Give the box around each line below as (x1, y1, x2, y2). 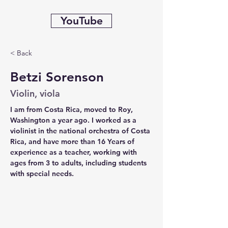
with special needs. (10, 169, 74, 178)
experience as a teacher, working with (10, 148, 139, 157)
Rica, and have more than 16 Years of (10, 137, 136, 146)
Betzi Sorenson (10, 69, 104, 85)
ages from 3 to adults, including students (10, 158, 149, 167)
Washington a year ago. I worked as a (10, 116, 138, 125)
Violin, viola (10, 88, 60, 99)
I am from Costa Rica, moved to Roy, (10, 105, 135, 114)
